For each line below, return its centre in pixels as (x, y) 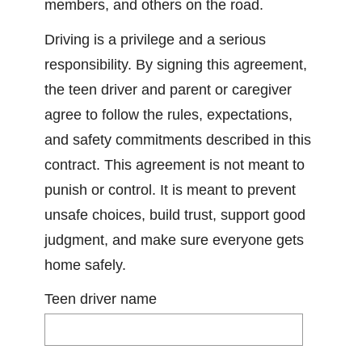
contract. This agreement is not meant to (175, 165)
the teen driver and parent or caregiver (168, 90)
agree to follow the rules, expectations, (168, 115)
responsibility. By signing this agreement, (176, 65)
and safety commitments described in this (178, 140)
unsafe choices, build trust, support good (175, 215)
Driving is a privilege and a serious (155, 40)
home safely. (85, 265)
